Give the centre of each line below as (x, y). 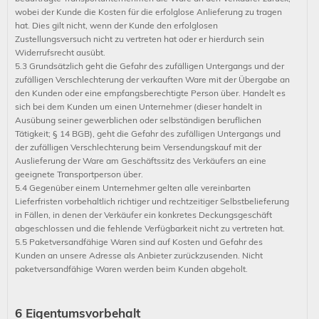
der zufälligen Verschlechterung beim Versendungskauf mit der (138, 147)
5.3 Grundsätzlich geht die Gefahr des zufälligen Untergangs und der (150, 66)
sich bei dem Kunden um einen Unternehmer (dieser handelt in (138, 106)
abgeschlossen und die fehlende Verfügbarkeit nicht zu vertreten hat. (150, 228)
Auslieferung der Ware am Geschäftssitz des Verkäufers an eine (141, 161)
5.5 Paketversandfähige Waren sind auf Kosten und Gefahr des (139, 242)
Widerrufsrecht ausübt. (60, 52)
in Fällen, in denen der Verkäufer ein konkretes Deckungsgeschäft (143, 215)
